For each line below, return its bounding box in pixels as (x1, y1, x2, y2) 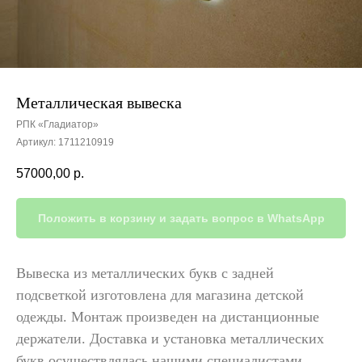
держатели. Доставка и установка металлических (16, 330, 324, 347)
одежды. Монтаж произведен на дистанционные (16, 309, 319, 326)
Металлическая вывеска (16, 94, 182, 112)
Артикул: (16, 137, 58, 148)
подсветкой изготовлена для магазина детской (16, 287, 304, 304)
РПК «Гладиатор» (16, 119, 99, 130)
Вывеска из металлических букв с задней (16, 265, 274, 282)
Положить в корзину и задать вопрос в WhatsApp (37, 212, 325, 225)
